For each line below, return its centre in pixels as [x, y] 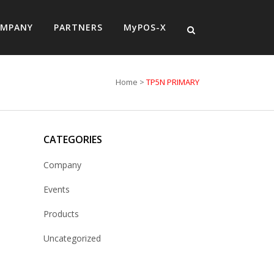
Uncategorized [72, 238]
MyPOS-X [145, 27]
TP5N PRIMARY [173, 82]
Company [62, 165]
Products [61, 214]
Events [57, 189]
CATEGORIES [73, 139]
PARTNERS [78, 27]
